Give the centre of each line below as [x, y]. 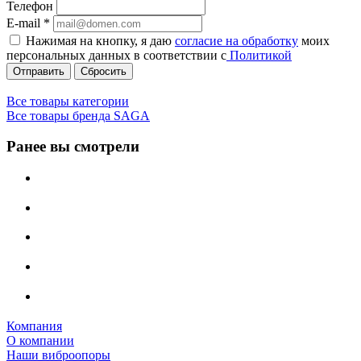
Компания [34, 326]
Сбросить [104, 71]
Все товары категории [68, 101]
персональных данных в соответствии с [116, 55]
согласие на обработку [237, 40]
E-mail [25, 23]
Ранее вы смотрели [73, 147]
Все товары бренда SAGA [78, 115]
